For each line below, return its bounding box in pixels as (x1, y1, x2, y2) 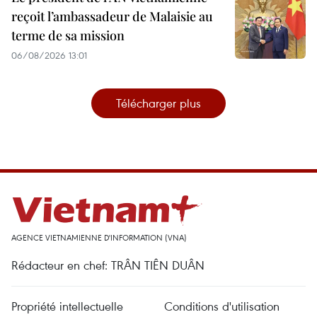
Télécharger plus (116, 94, 201, 111)
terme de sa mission (11, 26, 125, 44)
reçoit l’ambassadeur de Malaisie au (11, 7, 213, 25)
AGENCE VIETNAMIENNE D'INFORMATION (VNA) (11, 231, 187, 243)
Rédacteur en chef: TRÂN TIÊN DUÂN (11, 256, 204, 273)
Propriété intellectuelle (11, 297, 123, 314)
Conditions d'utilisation (164, 297, 279, 314)
